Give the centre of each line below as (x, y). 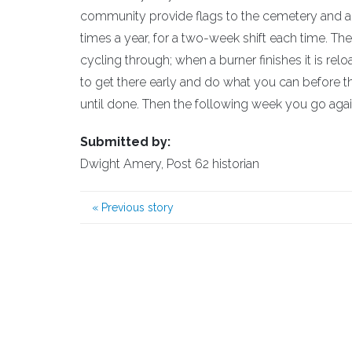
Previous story (136, 207)
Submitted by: (125, 142)
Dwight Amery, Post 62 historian (170, 164)
